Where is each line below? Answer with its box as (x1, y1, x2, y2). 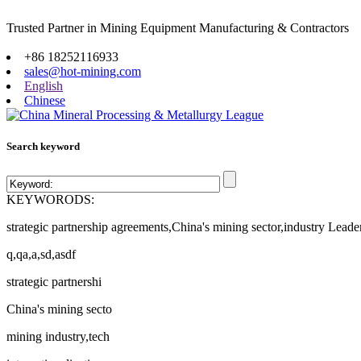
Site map (6, 35, 51, 49)
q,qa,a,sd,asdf (6, 247, 76, 262)
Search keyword (6, 140, 80, 153)
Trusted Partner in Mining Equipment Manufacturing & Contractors (6, 21, 349, 35)
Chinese (24, 93, 65, 107)
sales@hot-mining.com (24, 64, 141, 78)
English (24, 79, 63, 93)
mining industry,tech (6, 330, 110, 344)
